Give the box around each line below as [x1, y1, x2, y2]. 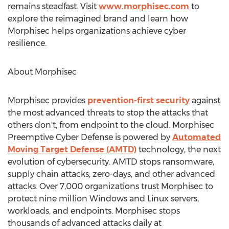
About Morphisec [8, 67, 77, 77]
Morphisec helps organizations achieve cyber [8, 26, 186, 36]
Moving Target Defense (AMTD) [8, 145, 136, 154]
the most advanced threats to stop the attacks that [8, 108, 208, 118]
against [190, 96, 220, 105]
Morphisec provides [8, 96, 87, 105]
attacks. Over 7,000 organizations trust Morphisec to [8, 181, 213, 191]
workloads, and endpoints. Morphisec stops [8, 206, 180, 216]
